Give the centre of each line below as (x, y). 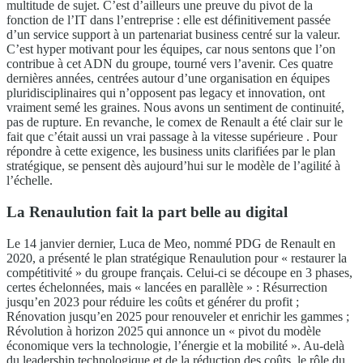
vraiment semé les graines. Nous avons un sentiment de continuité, (175, 108)
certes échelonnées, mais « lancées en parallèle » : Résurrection (167, 287)
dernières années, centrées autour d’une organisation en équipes (168, 79)
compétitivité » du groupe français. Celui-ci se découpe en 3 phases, (179, 272)
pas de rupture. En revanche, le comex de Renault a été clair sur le (175, 122)
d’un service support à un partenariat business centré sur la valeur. (173, 35)
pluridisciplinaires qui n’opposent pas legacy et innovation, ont (166, 93)
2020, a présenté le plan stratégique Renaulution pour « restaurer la (177, 258)
